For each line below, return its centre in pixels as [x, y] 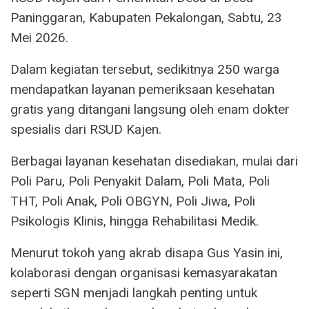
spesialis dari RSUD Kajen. [86, 130]
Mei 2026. [39, 38]
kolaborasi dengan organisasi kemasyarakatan [144, 273]
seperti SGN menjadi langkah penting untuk [134, 293]
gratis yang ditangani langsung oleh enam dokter [150, 110]
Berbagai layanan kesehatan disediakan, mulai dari [154, 161]
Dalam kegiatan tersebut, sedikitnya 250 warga [145, 70]
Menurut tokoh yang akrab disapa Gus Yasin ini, [147, 253]
